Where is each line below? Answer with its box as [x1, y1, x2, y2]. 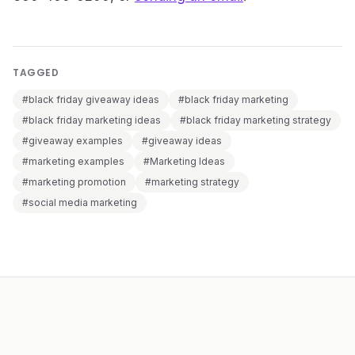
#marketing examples [22, 155, 124, 168]
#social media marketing [22, 197, 137, 209]
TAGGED [13, 66, 59, 80]
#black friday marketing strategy [180, 114, 331, 127]
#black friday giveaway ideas [22, 94, 159, 106]
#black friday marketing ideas [22, 114, 161, 127]
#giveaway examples [22, 135, 123, 147]
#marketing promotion [22, 176, 126, 189]
